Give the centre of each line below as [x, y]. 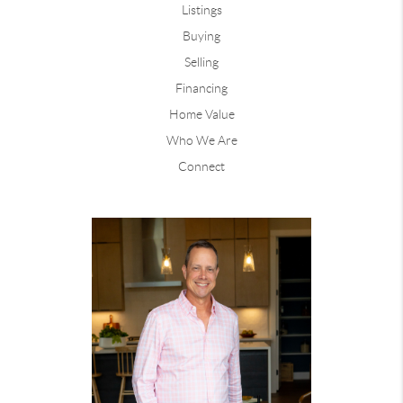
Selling [201, 63]
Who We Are [201, 141]
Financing [201, 89]
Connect [201, 167]
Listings [201, 10]
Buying [201, 36]
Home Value [201, 115]
